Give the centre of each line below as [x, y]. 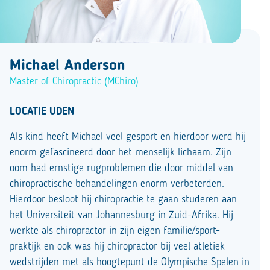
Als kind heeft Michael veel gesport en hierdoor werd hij [128, 137]
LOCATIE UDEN [42, 111]
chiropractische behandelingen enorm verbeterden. [117, 184]
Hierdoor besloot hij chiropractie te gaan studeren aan [123, 199]
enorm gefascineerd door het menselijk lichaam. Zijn [121, 152]
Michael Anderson [67, 66]
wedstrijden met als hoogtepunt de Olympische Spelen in [130, 262]
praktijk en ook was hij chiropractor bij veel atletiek [117, 246]
